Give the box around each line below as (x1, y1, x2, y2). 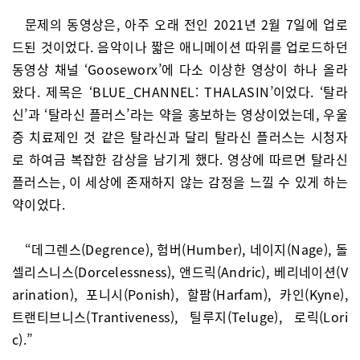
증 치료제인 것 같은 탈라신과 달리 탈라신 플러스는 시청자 (12, 127, 348, 146)
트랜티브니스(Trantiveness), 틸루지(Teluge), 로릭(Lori (12, 307, 348, 326)
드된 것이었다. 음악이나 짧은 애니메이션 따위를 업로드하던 (12, 37, 348, 56)
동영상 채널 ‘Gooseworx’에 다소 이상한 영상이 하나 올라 (12, 59, 348, 79)
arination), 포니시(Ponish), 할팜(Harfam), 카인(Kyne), (12, 284, 348, 304)
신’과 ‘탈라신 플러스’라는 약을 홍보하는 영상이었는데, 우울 (12, 104, 348, 124)
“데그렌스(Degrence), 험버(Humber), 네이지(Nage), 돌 (25, 239, 348, 259)
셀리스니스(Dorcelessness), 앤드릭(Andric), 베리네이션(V (12, 262, 348, 281)
